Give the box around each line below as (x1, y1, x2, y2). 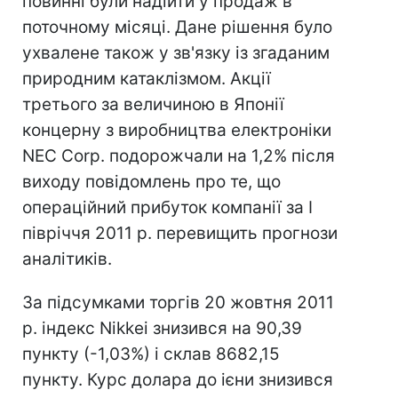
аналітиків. (22, 249, 112, 269)
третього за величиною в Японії (22, 94, 284, 115)
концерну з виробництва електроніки (22, 120, 331, 140)
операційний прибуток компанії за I (22, 197, 313, 218)
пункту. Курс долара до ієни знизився (22, 370, 333, 390)
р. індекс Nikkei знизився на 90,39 (22, 318, 302, 338)
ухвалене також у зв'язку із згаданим (22, 43, 330, 63)
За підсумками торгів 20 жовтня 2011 (22, 292, 334, 313)
